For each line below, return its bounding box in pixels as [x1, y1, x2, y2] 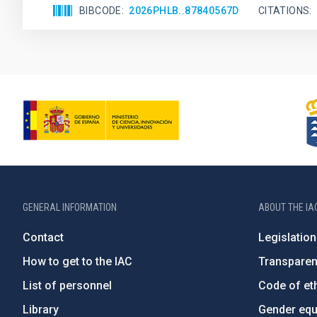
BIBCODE [79, 4, 122, 16]
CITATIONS [258, 4, 310, 16]
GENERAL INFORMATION [23, 202, 117, 213]
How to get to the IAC [23, 255, 132, 268]
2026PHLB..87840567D [129, 4, 239, 16]
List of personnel [23, 279, 112, 292]
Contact [23, 231, 64, 244]
